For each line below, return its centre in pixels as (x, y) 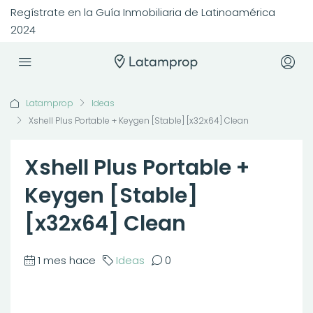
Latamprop (50, 103)
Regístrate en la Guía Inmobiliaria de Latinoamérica (143, 12)
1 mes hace (67, 260)
